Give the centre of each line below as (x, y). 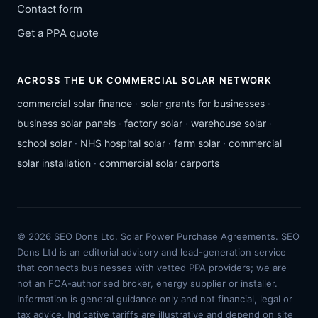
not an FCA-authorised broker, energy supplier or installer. (147, 284)
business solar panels (66, 124)
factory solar (153, 124)
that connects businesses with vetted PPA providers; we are (152, 268)
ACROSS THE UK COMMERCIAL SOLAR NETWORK (144, 80)
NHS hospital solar (123, 143)
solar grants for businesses (203, 104)
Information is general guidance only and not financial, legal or (155, 299)
